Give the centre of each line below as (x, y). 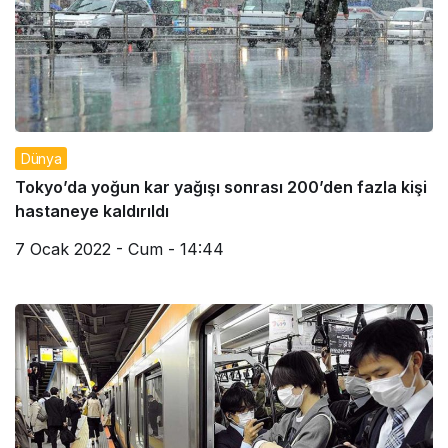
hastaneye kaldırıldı (92, 210)
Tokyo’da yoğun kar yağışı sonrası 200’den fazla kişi (221, 186)
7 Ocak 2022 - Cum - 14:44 (119, 248)
